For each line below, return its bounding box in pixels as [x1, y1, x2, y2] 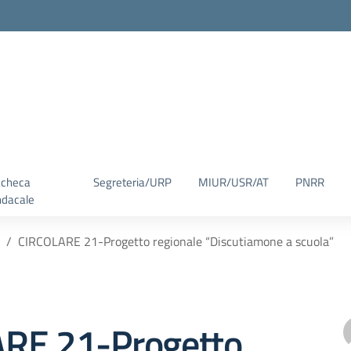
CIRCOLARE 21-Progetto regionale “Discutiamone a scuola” [18, 232, 334, 251]
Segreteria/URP [93, 173, 172, 191]
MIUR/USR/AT [198, 173, 270, 191]
